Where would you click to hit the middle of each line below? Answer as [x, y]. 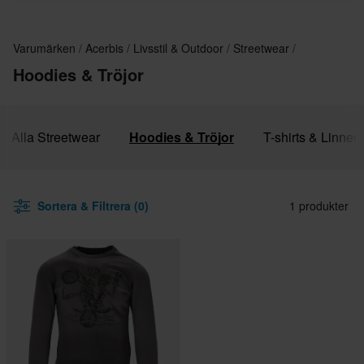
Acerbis [106, 48]
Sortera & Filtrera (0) [93, 206]
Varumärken [46, 48]
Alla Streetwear [56, 137]
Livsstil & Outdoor [180, 48]
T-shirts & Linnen [312, 137]
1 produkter [319, 206]
